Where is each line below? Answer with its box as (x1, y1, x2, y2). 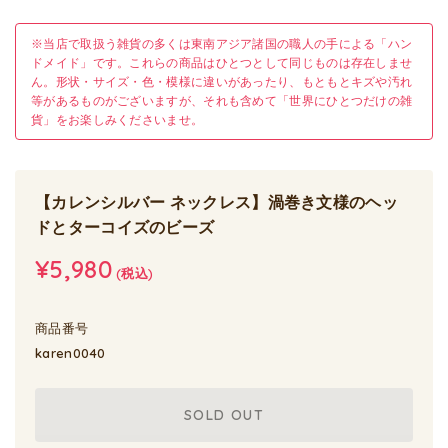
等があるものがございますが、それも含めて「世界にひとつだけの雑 (31, 93, 413, 109)
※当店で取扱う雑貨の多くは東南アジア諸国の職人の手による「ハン (31, 36, 413, 52)
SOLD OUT (183, 406, 265, 425)
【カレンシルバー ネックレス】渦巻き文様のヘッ (35, 192, 398, 213)
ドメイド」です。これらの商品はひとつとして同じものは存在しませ (31, 55, 413, 71)
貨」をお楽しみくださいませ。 (31, 112, 204, 128)
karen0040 (35, 345, 106, 362)
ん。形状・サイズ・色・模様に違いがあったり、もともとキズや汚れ (31, 74, 413, 90)
